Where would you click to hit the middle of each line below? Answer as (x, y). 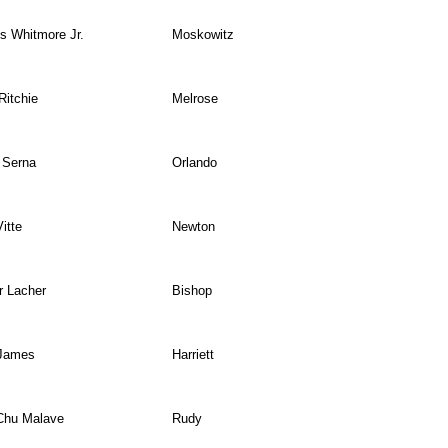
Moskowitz (202, 35)
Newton (193, 227)
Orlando (194, 163)
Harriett (192, 355)
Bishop (191, 291)
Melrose (194, 99)
